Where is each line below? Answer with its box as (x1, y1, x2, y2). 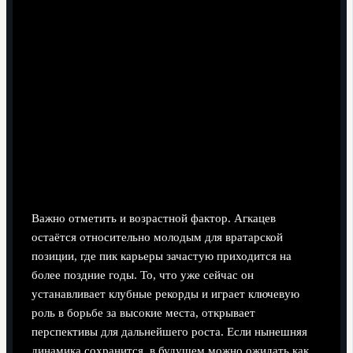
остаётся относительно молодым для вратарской (31, 231, 283, 244)
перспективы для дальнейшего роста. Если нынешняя (31, 325, 307, 339)
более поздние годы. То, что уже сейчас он (31, 269, 254, 282)
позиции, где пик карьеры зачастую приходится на (31, 250, 292, 263)
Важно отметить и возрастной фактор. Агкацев (31, 212, 276, 225)
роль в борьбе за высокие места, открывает (31, 307, 255, 320)
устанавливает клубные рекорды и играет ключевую (31, 288, 299, 301)
